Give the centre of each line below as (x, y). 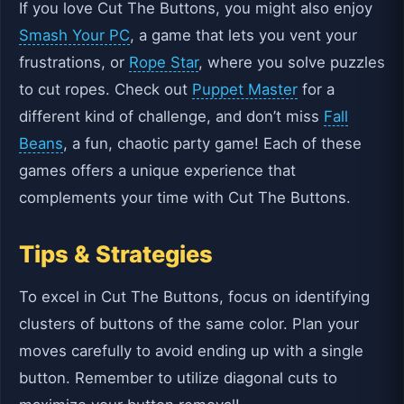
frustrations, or (74, 62)
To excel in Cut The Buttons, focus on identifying (194, 297)
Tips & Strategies (116, 254)
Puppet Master (245, 89)
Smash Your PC (74, 35)
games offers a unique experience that (157, 170)
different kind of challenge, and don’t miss (171, 116)
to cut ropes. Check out (106, 89)
